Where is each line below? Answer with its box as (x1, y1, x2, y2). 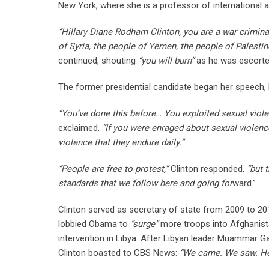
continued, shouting (58, 55, 138, 66)
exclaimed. (58, 122, 102, 133)
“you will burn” (138, 55, 194, 66)
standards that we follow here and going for (58, 178, 232, 189)
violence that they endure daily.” (58, 137, 184, 148)
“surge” (130, 219, 158, 229)
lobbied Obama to (58, 219, 130, 229)
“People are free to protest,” (58, 163, 168, 174)
